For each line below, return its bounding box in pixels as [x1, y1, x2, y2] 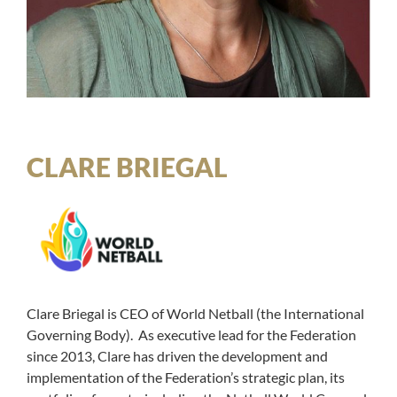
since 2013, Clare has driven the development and [27, 347, 328, 365]
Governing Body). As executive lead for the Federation [27, 326, 356, 344]
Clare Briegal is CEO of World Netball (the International [27, 305, 364, 323]
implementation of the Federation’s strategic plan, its [27, 369, 345, 386]
